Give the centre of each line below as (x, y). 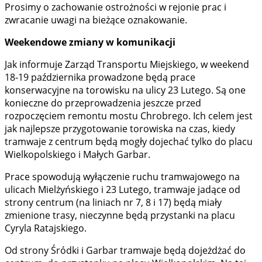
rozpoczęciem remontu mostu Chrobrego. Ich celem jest (129, 116)
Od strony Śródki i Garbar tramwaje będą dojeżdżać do (125, 251)
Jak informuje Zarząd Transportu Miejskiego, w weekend (127, 65)
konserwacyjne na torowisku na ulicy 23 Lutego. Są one (125, 90)
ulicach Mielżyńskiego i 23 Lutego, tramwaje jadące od (123, 190)
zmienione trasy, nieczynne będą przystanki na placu (120, 216)
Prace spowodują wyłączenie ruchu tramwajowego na (122, 177)
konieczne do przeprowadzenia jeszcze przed (103, 103)
